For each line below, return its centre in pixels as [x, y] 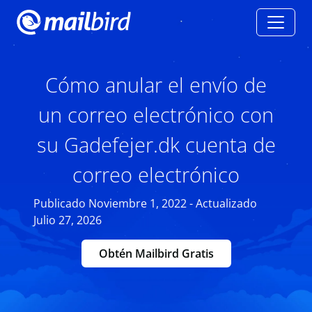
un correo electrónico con [156, 115]
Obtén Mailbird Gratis [156, 253]
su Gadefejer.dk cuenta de [156, 145]
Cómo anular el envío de [156, 85]
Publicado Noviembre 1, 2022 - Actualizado [145, 203]
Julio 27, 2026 [68, 220]
